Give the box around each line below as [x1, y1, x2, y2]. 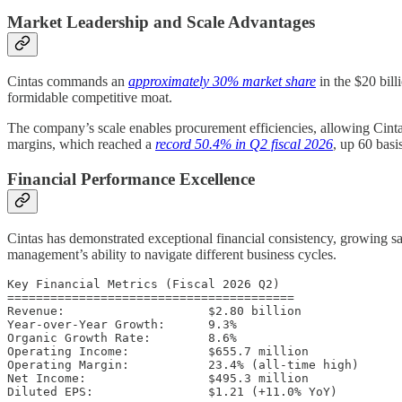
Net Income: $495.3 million [7, 371, 309, 385]
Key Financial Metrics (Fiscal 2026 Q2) [7, 276, 280, 291]
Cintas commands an [7, 74, 128, 90]
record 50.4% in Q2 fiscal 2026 [155, 136, 333, 153]
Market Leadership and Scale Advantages [7, 13, 315, 32]
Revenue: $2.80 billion [7, 303, 301, 318]
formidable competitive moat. [7, 90, 172, 106]
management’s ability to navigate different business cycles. [7, 246, 336, 262]
